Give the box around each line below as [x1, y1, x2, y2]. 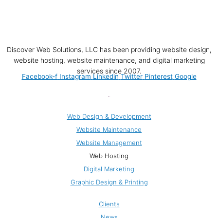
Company [89, 188, 129, 199]
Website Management [76, 139, 142, 147]
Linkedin [92, 73, 119, 81]
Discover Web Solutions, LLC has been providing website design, [6, 45, 212, 54]
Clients [98, 200, 120, 208]
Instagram [59, 73, 91, 81]
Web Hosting [90, 152, 128, 160]
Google [174, 73, 197, 81]
